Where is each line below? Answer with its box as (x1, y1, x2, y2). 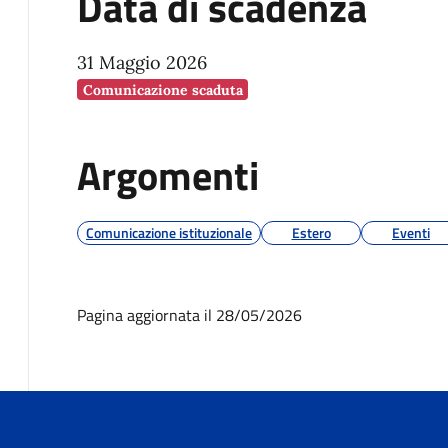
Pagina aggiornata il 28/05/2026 (77, 302, 302, 327)
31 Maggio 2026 (77, 50, 207, 74)
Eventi (392, 221, 430, 243)
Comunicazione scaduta (82, 80, 243, 99)
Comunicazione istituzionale (86, 221, 252, 243)
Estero (291, 221, 331, 243)
